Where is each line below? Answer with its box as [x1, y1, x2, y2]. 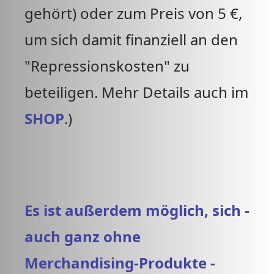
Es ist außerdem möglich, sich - [24, 200, 250, 220]
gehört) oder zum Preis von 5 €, [24, 3, 242, 23]
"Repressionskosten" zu [24, 56, 190, 76]
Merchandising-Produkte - [24, 253, 215, 273]
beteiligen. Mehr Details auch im [24, 82, 248, 102]
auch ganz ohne [24, 226, 141, 246]
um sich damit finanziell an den [24, 29, 238, 50]
